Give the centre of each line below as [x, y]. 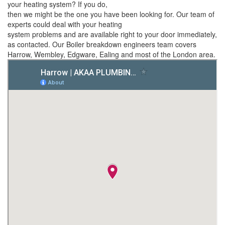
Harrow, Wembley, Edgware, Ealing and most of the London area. [111, 54]
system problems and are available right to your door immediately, [112, 34]
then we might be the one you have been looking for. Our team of [111, 14]
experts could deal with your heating [65, 24]
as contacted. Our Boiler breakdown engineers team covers [102, 44]
